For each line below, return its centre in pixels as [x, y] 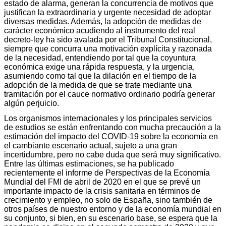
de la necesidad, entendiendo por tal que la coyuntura [100, 58]
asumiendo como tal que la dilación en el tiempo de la [100, 76]
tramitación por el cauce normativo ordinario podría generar [109, 94]
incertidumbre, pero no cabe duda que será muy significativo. [112, 154]
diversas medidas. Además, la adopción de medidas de [103, 21]
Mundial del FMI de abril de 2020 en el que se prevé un [102, 182]
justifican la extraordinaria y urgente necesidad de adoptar [107, 12]
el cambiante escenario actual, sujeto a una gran [91, 145]
